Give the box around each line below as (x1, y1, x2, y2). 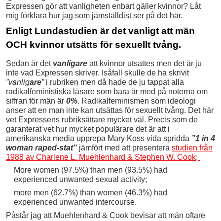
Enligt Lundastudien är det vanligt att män (6, 26, 195, 37)
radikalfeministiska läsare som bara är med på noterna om (6, 87, 208, 96)
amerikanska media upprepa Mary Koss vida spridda (6, 134, 191, 143)
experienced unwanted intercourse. (13, 198, 137, 207)
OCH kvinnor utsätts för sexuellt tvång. (6, 39, 181, 50)
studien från (172, 143, 213, 152)
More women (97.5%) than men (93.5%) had (13, 166, 167, 175)
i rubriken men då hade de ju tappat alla (44, 77, 184, 86)
